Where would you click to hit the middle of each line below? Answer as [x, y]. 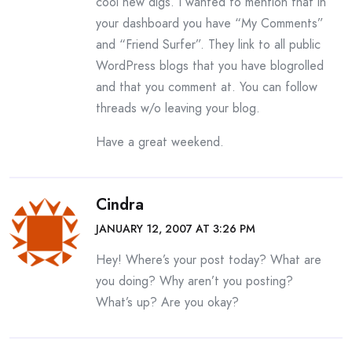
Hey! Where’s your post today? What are [209, 260]
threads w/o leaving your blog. [178, 108]
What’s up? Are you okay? [167, 302]
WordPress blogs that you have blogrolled [210, 66]
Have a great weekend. [160, 142]
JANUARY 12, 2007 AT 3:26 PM [176, 229]
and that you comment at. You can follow [207, 87]
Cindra [120, 205]
